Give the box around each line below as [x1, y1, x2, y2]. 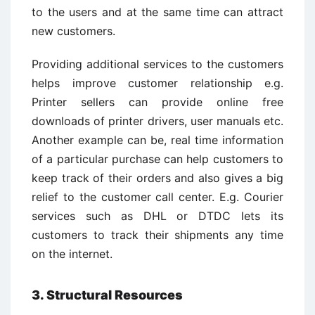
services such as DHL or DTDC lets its [32, 209, 283, 223]
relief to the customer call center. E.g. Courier [32, 190, 283, 204]
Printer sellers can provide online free [32, 95, 283, 109]
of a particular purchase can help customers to [32, 152, 283, 166]
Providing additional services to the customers [32, 57, 283, 71]
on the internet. [32, 247, 112, 261]
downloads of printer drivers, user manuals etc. [32, 114, 283, 128]
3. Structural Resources [32, 288, 183, 302]
